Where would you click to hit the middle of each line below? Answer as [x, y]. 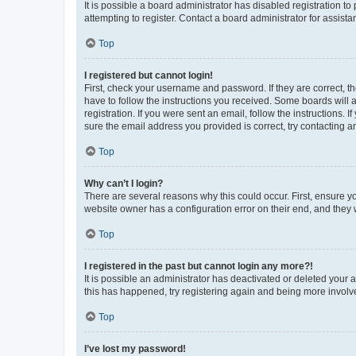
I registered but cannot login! [149, 75]
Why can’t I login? [124, 184]
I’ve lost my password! [135, 349]
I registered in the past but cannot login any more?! [199, 266]
